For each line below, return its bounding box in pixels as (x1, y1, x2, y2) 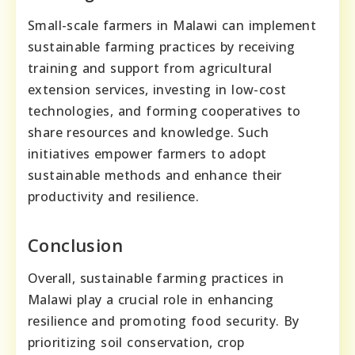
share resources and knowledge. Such (28, 124, 269, 142)
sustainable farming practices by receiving (28, 38, 296, 56)
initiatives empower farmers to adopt (28, 145, 267, 163)
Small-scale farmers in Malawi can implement (28, 17, 317, 35)
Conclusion (28, 233, 123, 258)
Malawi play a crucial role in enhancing (28, 291, 274, 309)
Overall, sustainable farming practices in (28, 269, 284, 288)
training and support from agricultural (28, 59, 273, 78)
